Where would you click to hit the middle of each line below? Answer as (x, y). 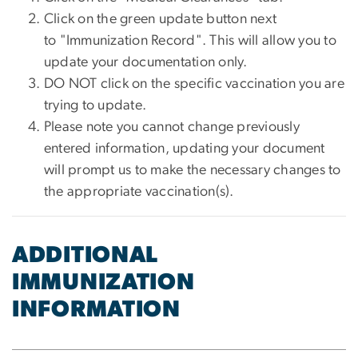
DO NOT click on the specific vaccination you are (194, 84)
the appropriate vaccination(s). (139, 191)
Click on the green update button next (161, 19)
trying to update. (95, 105)
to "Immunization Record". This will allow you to (190, 40)
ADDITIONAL (85, 255)
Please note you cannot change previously (172, 127)
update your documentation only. (146, 62)
